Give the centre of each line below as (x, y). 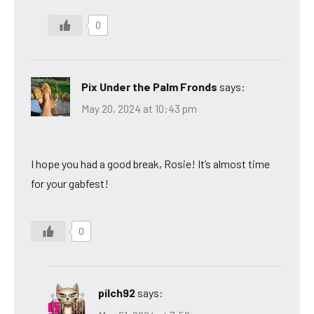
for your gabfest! (70, 184)
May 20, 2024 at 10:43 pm (139, 109)
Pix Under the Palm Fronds (149, 86)
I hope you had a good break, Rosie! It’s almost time (150, 164)
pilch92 (117, 293)
